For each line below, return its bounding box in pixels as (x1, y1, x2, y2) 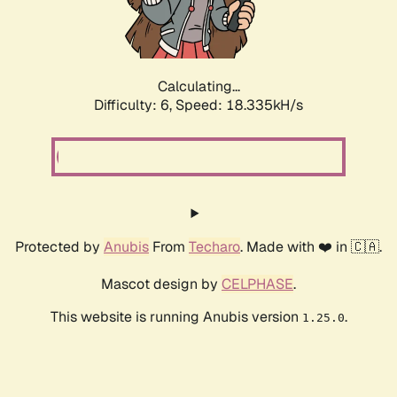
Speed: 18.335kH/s (175, 96, 303, 115)
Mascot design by (101, 275, 222, 294)
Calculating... (157, 77, 240, 97)
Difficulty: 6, (94, 96, 175, 115)
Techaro (189, 237, 240, 257)
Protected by (15, 237, 104, 257)
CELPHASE (222, 275, 293, 294)
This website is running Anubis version (50, 307, 302, 327)
